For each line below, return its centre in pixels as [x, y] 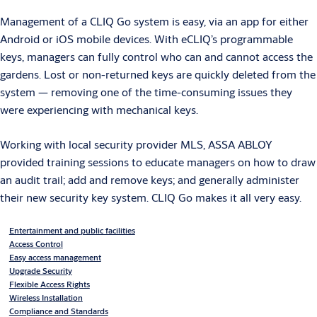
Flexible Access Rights [49, 284]
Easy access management [55, 258]
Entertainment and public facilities [72, 231]
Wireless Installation [46, 298]
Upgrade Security [40, 271]
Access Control [36, 244]
